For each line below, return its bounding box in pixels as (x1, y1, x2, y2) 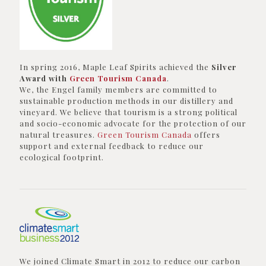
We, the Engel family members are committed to (20, 84, 217, 95)
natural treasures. (20, 129, 95, 140)
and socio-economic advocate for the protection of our (20, 118, 246, 129)
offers (192, 129, 220, 140)
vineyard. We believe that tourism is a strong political (20, 107, 237, 118)
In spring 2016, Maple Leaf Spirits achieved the (20, 62, 211, 72)
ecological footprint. (20, 152, 104, 163)
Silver (211, 62, 236, 72)
